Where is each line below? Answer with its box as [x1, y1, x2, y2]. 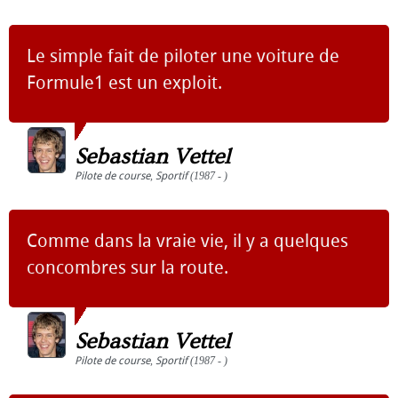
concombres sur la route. [27, 257, 228, 278]
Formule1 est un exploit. [27, 72, 222, 93]
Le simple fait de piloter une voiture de [27, 45, 339, 67]
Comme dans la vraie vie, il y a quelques [27, 230, 348, 251]
